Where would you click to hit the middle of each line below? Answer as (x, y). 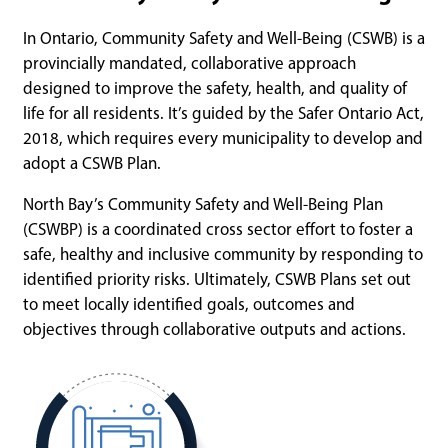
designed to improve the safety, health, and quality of (215, 88)
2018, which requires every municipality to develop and (223, 138)
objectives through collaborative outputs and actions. (214, 329)
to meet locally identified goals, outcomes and (189, 304)
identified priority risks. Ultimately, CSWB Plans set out (217, 279)
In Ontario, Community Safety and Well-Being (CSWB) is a (224, 38)
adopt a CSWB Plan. (92, 163)
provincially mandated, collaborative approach (189, 63)
